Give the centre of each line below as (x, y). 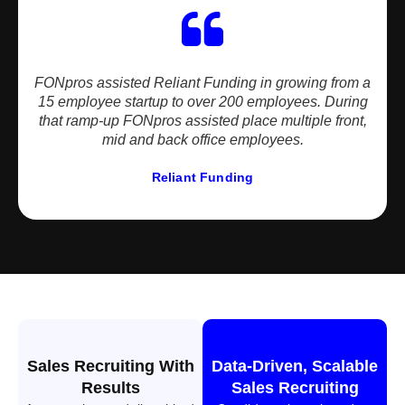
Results (110, 388)
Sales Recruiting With (110, 366)
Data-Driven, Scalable (295, 366)
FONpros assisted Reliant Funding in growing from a (202, 83)
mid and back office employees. (202, 140)
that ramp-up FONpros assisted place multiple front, (202, 121)
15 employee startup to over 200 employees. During (202, 102)
